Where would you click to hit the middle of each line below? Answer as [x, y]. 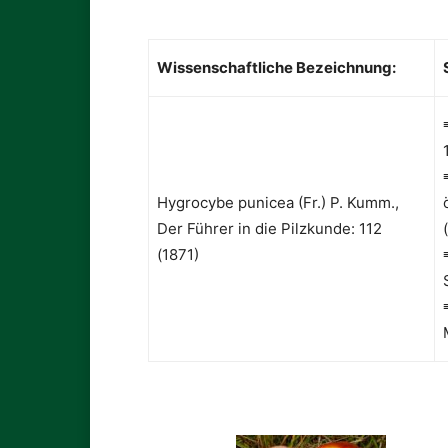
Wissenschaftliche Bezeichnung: [276, 68]
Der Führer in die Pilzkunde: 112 [269, 229]
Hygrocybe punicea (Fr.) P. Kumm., [278, 203]
